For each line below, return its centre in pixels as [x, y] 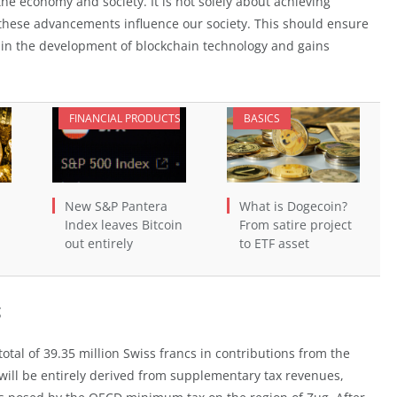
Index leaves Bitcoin [124, 224]
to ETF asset [274, 243]
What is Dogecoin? [293, 206]
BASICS [261, 119]
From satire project [295, 224]
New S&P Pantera [116, 206]
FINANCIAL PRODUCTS [125, 119]
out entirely [99, 243]
